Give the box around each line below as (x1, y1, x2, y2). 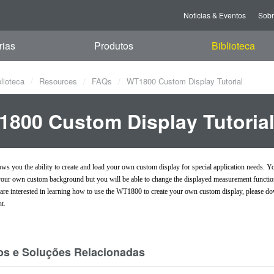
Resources (39, 75, 77, 87)
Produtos (94, 39, 133, 53)
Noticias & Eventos (183, 10, 246, 20)
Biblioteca (211, 39, 255, 53)
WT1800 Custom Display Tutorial (124, 75, 243, 87)
